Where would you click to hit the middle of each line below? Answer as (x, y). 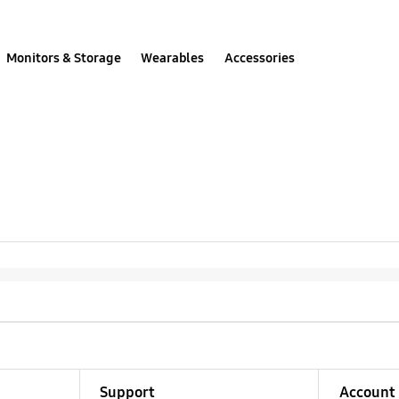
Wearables (173, 57)
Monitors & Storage (64, 57)
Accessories (259, 57)
